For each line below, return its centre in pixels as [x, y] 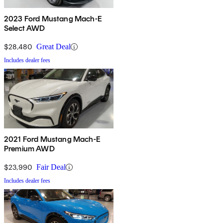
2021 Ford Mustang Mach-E [52, 139]
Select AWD [25, 28]
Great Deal [54, 47]
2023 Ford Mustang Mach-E [53, 19]
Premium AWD [29, 149]
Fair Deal [51, 167]
